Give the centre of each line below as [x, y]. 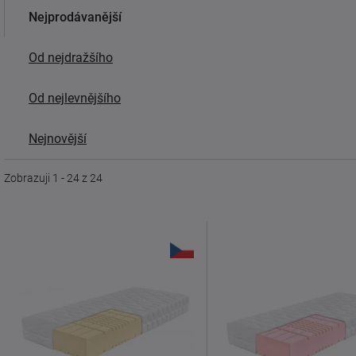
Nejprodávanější [75, 17]
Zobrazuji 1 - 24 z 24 [53, 178]
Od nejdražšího [71, 58]
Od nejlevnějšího [75, 98]
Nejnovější [58, 139]
